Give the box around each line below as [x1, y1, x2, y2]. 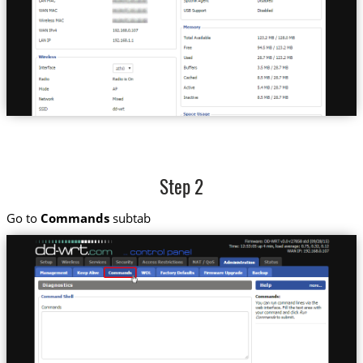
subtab [109, 209, 151, 226]
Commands [40, 209, 109, 226]
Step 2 [160, 179, 203, 199]
